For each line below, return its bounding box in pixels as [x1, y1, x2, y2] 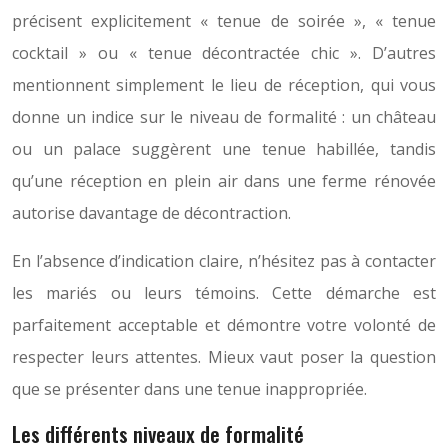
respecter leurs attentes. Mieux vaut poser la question [12, 346, 436, 369]
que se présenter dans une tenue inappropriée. [12, 378, 367, 401]
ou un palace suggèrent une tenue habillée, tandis [12, 138, 436, 161]
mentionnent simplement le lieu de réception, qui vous [12, 74, 436, 97]
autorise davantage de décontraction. [12, 202, 291, 225]
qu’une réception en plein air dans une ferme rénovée [12, 170, 436, 193]
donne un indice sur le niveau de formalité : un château [12, 106, 436, 129]
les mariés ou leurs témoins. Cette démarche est [12, 282, 436, 305]
